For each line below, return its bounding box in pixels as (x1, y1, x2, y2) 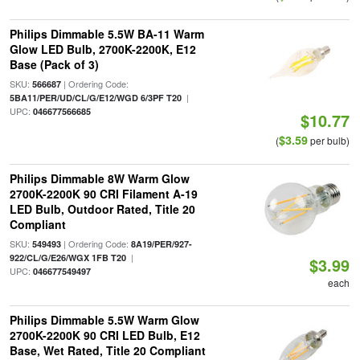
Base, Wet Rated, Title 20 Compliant (9, 342, 206, 358)
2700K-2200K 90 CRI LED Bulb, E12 (9, 327, 200, 343)
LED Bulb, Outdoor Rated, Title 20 (9, 201, 195, 217)
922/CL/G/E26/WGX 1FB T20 (9, 252, 126, 264)
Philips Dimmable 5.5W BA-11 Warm (9, 26, 204, 42)
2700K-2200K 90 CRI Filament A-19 (9, 186, 198, 202)
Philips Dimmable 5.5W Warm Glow (9, 312, 199, 328)
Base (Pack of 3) (9, 56, 99, 72)
